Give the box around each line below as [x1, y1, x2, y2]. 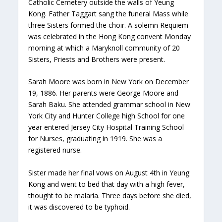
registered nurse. [28, 145, 82, 155]
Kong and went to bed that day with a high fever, [28, 179, 185, 189]
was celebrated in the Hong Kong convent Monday [28, 31, 191, 41]
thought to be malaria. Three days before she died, [28, 190, 192, 200]
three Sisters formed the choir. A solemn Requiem [28, 20, 189, 30]
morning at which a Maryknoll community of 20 [28, 43, 180, 53]
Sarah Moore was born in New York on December [28, 77, 189, 87]
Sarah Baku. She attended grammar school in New [28, 100, 191, 110]
